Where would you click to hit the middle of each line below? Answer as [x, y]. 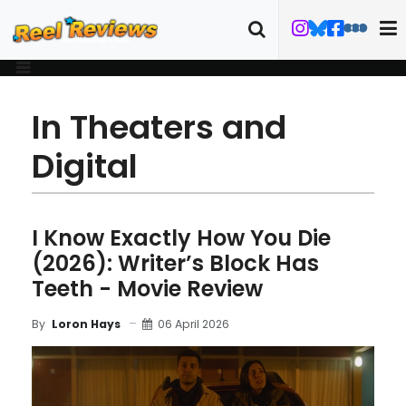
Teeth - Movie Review [147, 289]
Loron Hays [86, 324]
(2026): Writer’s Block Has [175, 263]
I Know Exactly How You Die [181, 238]
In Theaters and [159, 127]
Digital [85, 166]
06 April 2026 [193, 324]
